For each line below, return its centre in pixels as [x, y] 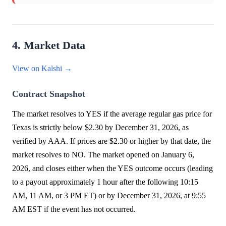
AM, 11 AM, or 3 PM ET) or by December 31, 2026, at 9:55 [109, 196]
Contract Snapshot [49, 94]
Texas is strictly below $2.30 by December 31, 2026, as [100, 128]
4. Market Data [49, 46]
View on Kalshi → [42, 69]
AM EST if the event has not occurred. [74, 209]
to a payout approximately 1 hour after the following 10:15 [105, 182]
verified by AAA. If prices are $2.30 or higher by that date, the [111, 141]
